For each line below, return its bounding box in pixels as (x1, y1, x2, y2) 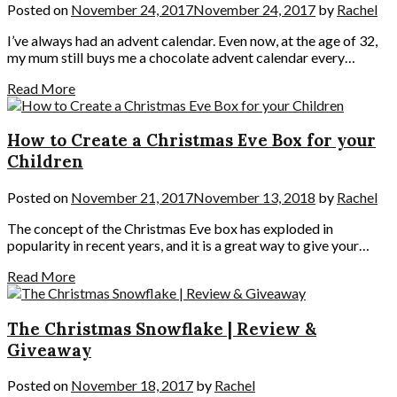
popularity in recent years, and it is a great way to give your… (7, 236, 370, 253)
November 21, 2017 (71, 188, 193, 206)
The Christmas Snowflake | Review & (7, 317, 316, 339)
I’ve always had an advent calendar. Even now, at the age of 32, (7, 31, 378, 49)
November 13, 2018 (193, 188, 315, 206)
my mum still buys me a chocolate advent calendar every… (7, 48, 355, 66)
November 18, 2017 (71, 377, 193, 394)
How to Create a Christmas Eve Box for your (7, 129, 376, 152)
